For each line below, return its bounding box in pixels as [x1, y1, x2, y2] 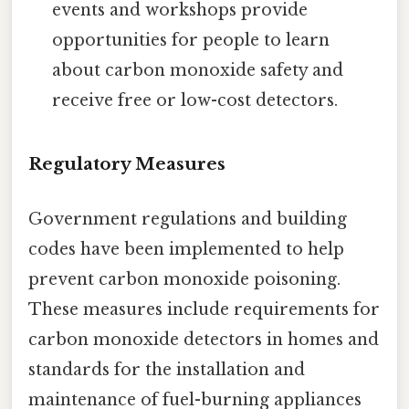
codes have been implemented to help [28, 238, 344, 259]
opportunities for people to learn [52, 29, 330, 50]
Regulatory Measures [28, 153, 225, 175]
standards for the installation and [28, 359, 305, 380]
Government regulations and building [28, 208, 347, 229]
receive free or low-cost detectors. [52, 89, 339, 110]
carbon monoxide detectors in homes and [28, 329, 379, 350]
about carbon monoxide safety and [52, 59, 344, 80]
